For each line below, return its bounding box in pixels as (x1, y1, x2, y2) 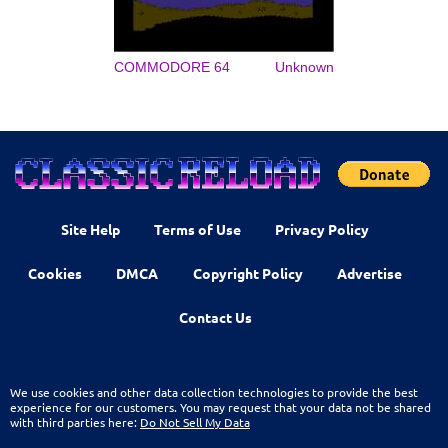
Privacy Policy (275, 219, 370, 238)
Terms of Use (154, 219, 241, 238)
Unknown (275, 59, 334, 75)
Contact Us (178, 307, 252, 326)
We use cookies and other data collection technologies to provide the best (10, 383, 418, 400)
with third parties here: (10, 413, 140, 430)
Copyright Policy (192, 263, 303, 282)
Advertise (337, 263, 403, 282)
